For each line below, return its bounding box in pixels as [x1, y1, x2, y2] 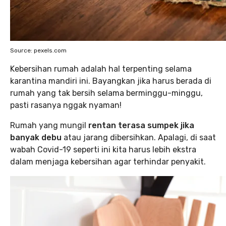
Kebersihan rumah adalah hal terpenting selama [10, 64, 192, 74]
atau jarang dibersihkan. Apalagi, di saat [62, 133, 216, 142]
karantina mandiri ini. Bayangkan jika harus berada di [10, 76, 211, 86]
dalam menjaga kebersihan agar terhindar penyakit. [10, 157, 206, 166]
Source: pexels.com [10, 47, 67, 54]
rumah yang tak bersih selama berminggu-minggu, [10, 88, 203, 98]
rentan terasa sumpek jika [88, 121, 194, 130]
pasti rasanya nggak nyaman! [10, 100, 122, 110]
